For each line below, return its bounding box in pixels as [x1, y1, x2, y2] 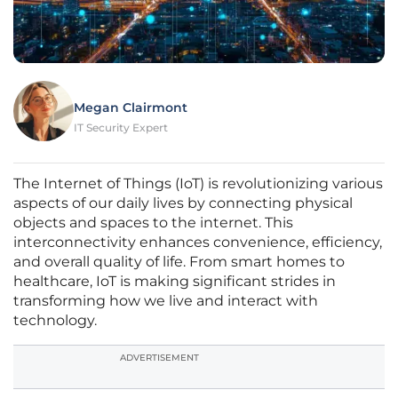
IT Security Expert [74, 121, 168, 135]
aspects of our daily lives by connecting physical [13, 195, 353, 212]
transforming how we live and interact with [13, 292, 318, 310]
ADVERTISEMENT [120, 352, 199, 364]
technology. [13, 312, 97, 330]
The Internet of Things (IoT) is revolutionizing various [13, 175, 383, 193]
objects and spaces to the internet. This [13, 214, 293, 232]
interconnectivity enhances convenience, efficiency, [13, 234, 382, 251]
